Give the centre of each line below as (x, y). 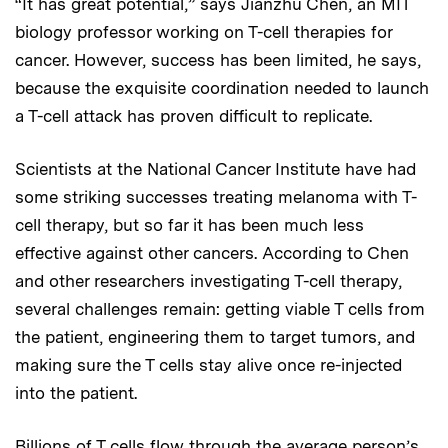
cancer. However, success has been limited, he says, (218, 59)
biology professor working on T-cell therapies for (203, 31)
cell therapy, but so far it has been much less (189, 224)
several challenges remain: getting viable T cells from (220, 308)
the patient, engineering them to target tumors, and (215, 336)
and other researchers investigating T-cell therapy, (208, 280)
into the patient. (76, 392)
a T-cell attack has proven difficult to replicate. (193, 115)
